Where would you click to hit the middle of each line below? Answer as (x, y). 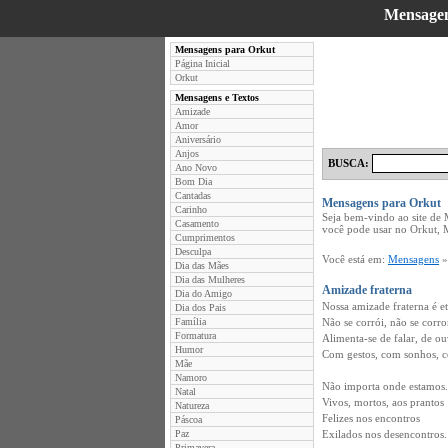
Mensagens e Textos (217, 97)
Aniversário (198, 139)
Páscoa (188, 419)
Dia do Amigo (203, 293)
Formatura (195, 335)
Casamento (197, 223)
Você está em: (355, 259)
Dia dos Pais (200, 307)
